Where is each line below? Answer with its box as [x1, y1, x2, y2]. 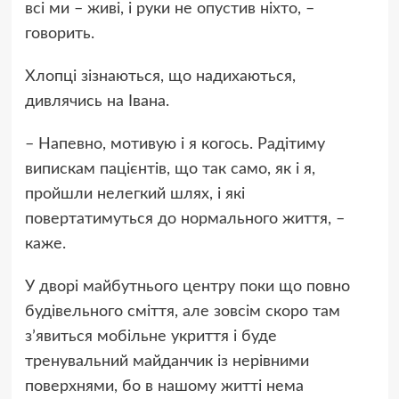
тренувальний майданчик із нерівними [24, 354, 309, 370]
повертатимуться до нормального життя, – [24, 211, 345, 228]
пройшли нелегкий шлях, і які [24, 186, 245, 203]
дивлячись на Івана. [24, 94, 169, 110]
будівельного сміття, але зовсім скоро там [24, 304, 340, 321]
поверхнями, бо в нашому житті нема [24, 379, 304, 395]
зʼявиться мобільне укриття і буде [24, 329, 277, 346]
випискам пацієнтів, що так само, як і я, [24, 161, 315, 178]
